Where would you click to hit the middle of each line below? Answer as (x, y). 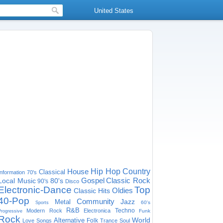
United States (113, 11)
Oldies (122, 190)
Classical (52, 172)
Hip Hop (106, 171)
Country (136, 171)
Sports (42, 203)
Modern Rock (44, 211)
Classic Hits (92, 191)
